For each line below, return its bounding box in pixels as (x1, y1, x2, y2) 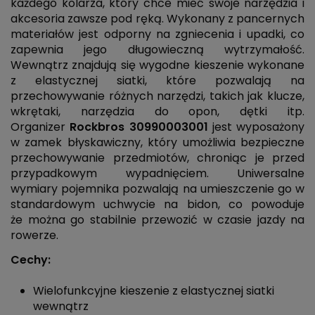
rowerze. (11, 226, 58, 243)
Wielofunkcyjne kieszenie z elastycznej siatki (33, 283, 274, 300)
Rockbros (70, 118, 129, 135)
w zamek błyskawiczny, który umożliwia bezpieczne (11, 134, 304, 150)
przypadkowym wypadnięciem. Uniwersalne (11, 165, 304, 181)
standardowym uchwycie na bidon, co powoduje (11, 195, 304, 212)
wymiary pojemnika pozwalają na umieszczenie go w (11, 180, 304, 197)
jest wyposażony (207, 118, 304, 135)
